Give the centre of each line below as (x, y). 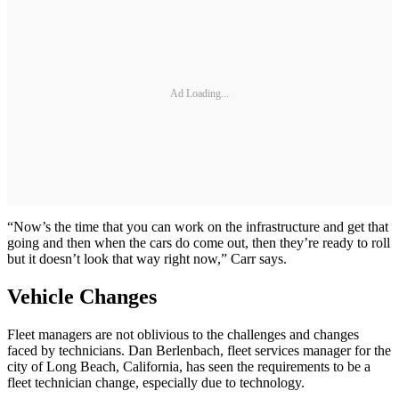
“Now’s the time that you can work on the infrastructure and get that (198, 227)
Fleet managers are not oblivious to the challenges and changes (183, 335)
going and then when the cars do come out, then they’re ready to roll (199, 243)
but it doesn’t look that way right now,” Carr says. (147, 259)
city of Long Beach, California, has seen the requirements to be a (189, 367)
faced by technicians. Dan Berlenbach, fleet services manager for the (199, 351)
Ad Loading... (199, 93)
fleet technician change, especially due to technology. (156, 383)
